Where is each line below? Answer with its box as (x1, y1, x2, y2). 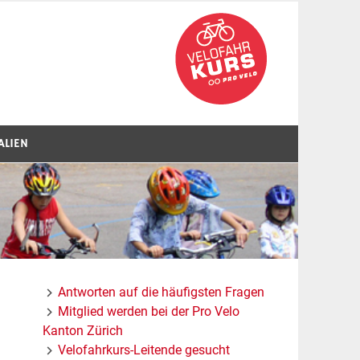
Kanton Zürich (42, 322, 123, 338)
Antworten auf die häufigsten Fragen (58, 284, 265, 300)
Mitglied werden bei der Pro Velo (58, 303, 240, 319)
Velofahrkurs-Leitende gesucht (58, 342, 231, 358)
